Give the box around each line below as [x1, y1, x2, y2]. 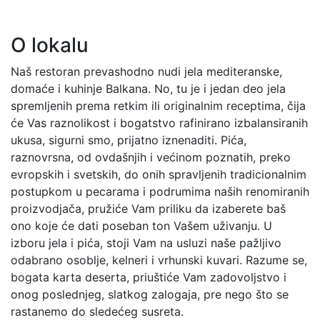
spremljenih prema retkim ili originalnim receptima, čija [11, 98, 306, 113]
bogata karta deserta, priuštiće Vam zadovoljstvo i [11, 269, 286, 284]
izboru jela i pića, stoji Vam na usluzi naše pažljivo [11, 235, 281, 250]
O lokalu [11, 32, 89, 57]
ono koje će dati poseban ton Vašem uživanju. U [11, 218, 272, 233]
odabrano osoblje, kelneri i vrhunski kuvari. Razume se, [11, 252, 307, 267]
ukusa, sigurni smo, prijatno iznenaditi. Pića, [11, 132, 246, 147]
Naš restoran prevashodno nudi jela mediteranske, [11, 64, 282, 79]
